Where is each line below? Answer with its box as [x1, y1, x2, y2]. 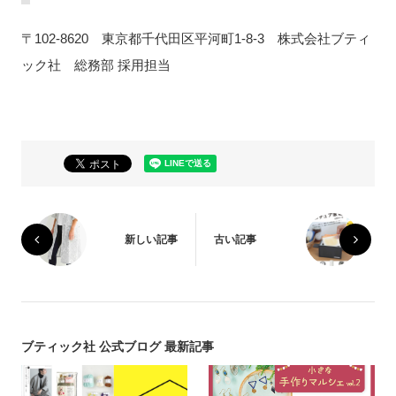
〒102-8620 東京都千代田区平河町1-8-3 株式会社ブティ [20, 31, 370, 46]
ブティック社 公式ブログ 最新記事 [20, 339, 214, 354]
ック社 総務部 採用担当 [20, 57, 171, 72]
